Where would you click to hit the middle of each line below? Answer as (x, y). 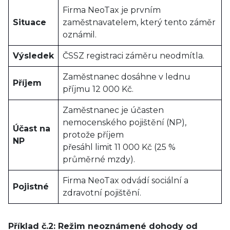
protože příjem (93, 135)
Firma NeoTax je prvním (112, 10)
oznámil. (80, 35)
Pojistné (31, 187)
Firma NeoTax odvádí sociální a (126, 180)
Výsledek (33, 56)
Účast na (32, 129)
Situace (30, 22)
